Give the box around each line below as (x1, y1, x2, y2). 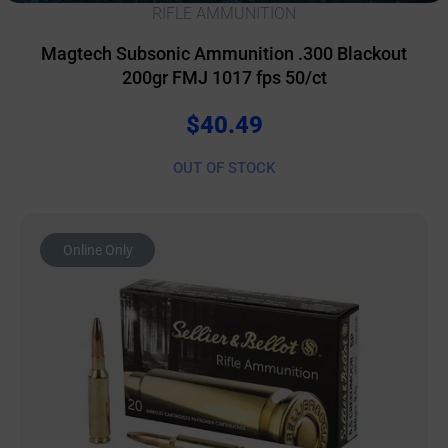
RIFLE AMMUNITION (152, 3, 296, 23)
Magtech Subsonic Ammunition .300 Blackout (41, 42, 407, 64)
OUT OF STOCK (173, 158, 275, 177)
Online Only (62, 242, 133, 259)
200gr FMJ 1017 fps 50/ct (121, 66, 327, 88)
